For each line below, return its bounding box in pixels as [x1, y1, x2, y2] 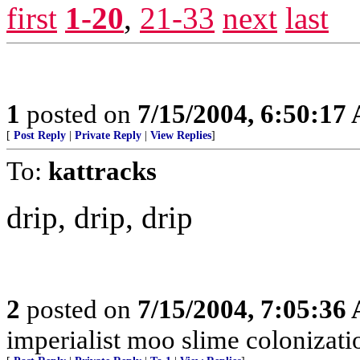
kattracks [48, 156, 157, 186]
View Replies [150, 129, 211, 141]
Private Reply [75, 129, 141, 141]
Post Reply [14, 129, 66, 141]
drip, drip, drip [6, 200, 193, 235]
